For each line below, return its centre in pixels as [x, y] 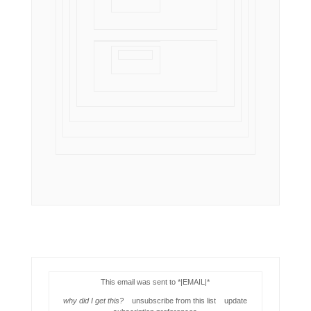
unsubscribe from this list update [186, 301]
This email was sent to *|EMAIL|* [155, 282]
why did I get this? [94, 301]
